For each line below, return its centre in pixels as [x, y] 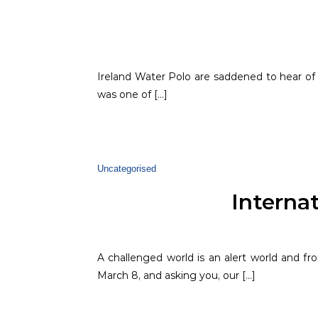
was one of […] [132, 95]
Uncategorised [127, 168]
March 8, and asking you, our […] [176, 275]
